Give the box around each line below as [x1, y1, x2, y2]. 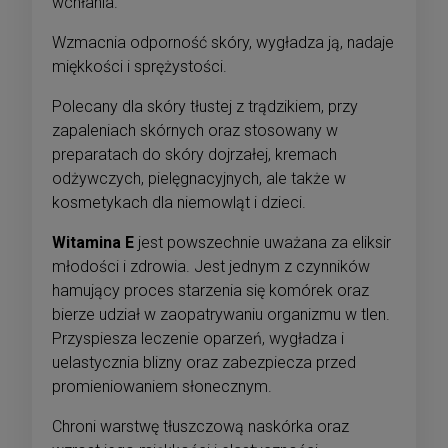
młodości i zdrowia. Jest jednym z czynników [52, 257, 370, 277]
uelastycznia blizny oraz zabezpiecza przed [52, 353, 356, 373]
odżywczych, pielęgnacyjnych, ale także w [52, 169, 346, 189]
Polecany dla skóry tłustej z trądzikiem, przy [52, 97, 358, 117]
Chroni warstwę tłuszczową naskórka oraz [52, 417, 349, 437]
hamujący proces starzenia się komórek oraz [52, 281, 369, 301]
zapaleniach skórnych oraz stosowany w [52, 121, 338, 141]
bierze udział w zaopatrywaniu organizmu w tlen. [52, 305, 390, 325]
